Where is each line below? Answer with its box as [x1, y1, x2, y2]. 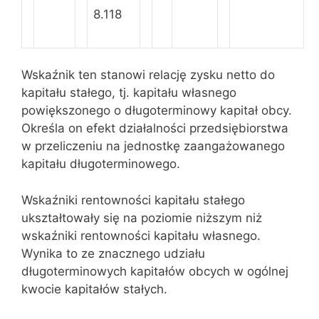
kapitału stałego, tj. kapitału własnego [21, 85, 236, 100]
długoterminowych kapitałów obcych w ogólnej [21, 263, 288, 278]
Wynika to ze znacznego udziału [21, 246, 205, 261]
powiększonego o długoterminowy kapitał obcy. [21, 103, 292, 117]
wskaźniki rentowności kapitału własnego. [21, 228, 261, 243]
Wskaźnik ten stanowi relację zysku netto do [21, 68, 275, 82]
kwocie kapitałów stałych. [21, 281, 167, 296]
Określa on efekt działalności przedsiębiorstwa [21, 121, 288, 135]
